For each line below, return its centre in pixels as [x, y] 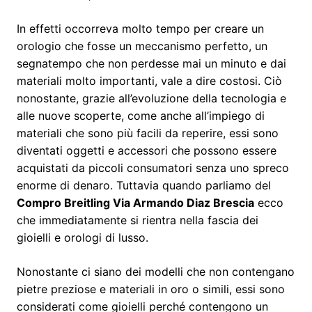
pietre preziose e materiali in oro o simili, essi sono [151, 289]
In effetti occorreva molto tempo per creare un [140, 28]
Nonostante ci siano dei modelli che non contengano [156, 271]
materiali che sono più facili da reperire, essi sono [148, 133]
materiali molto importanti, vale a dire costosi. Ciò [149, 80]
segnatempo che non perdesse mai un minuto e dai [151, 63]
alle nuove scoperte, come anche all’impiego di [141, 115]
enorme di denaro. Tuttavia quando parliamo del [144, 185]
